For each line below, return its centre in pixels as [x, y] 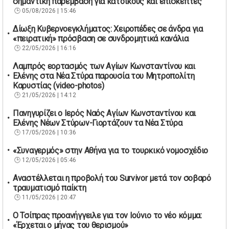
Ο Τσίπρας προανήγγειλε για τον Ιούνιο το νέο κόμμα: [107, 215]
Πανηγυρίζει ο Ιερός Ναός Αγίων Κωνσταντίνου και [104, 113]
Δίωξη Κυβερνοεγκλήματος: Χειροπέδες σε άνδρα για [108, 29]
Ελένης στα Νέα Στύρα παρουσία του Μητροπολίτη [104, 76]
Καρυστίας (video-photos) [59, 85]
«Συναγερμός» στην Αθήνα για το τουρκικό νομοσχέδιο [111, 150]
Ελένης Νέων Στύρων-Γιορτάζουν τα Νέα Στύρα [98, 123]
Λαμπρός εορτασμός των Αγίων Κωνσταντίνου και [104, 66]
